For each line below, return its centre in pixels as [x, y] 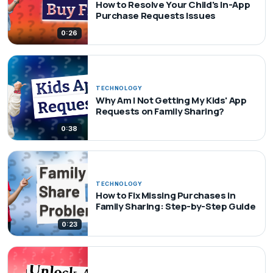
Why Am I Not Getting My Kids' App [171, 100]
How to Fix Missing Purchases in [165, 196]
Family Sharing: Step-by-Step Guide [175, 207]
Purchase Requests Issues [155, 15]
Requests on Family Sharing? [160, 111]
